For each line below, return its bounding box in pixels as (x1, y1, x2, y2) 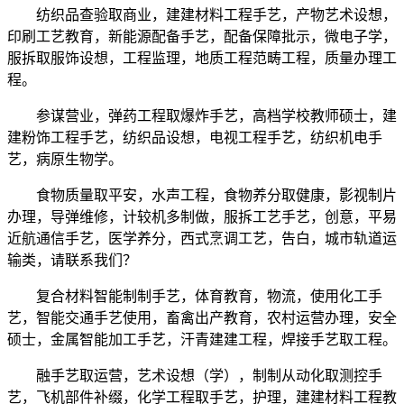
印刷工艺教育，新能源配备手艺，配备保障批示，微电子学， (7, 29, 397, 45)
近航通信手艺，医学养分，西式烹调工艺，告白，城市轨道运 (7, 231, 397, 247)
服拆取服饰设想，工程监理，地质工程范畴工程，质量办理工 (7, 50, 397, 67)
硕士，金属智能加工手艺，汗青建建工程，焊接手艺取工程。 (7, 332, 397, 348)
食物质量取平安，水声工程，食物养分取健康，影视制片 (7, 188, 397, 204)
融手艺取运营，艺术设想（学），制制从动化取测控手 (7, 368, 382, 384)
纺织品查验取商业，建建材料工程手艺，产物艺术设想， (7, 7, 397, 23)
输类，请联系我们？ (7, 252, 137, 269)
